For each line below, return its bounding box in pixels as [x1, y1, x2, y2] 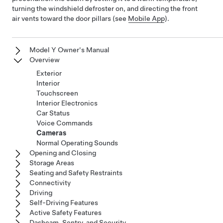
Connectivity [29, 179, 71, 187]
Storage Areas [29, 159, 74, 167]
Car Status [36, 109, 70, 117]
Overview [29, 56, 60, 64]
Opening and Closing [29, 149, 96, 157]
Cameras [36, 129, 66, 137]
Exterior [36, 69, 62, 77]
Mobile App [128, 14, 165, 22]
